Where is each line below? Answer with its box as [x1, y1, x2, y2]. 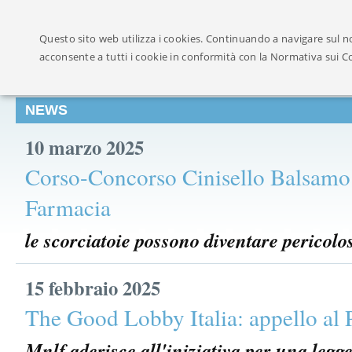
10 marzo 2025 [25, 133, 144, 161]
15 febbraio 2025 [25, 273, 160, 302]
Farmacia [25, 192, 111, 222]
